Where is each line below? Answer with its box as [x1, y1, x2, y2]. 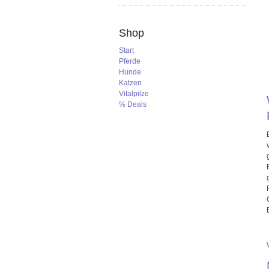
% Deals [119, 100, 147, 109]
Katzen [119, 79, 142, 87]
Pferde [119, 57, 141, 65]
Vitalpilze [119, 89, 149, 98]
